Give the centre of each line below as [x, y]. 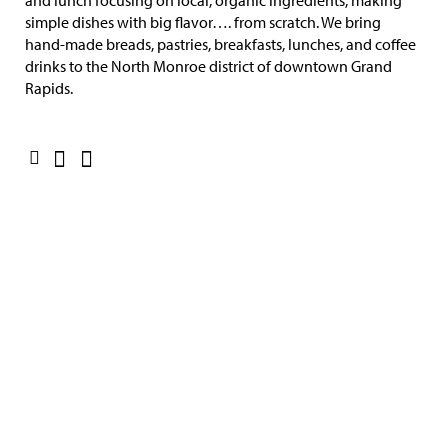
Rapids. [49, 88]
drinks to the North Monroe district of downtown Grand [208, 66]
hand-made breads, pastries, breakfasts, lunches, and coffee [220, 44]
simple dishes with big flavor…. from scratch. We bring [203, 22]
